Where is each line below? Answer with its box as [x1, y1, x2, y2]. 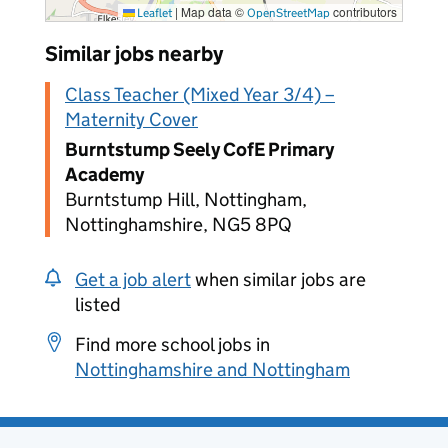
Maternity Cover [65, 108, 198, 131]
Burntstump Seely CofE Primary [65, 138, 334, 161]
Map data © [178, 3, 247, 20]
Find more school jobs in [75, 333, 270, 356]
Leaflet [135, 5, 172, 20]
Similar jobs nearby [45, 41, 223, 67]
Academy [65, 163, 144, 186]
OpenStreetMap [247, 5, 330, 20]
